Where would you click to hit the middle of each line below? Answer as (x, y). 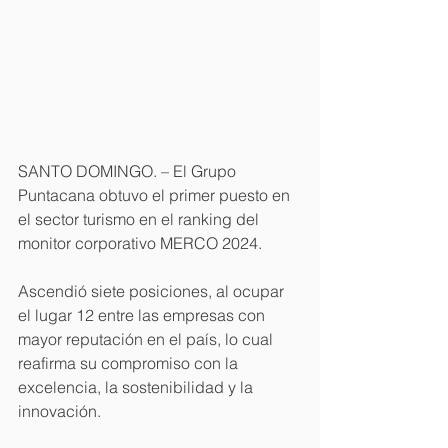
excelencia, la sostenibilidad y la (137, 387)
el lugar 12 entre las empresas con (143, 315)
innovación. (59, 411)
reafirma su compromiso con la (130, 363)
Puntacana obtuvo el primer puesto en (156, 195)
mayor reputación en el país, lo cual (147, 339)
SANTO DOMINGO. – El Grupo (129, 171)
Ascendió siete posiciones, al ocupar (153, 291)
